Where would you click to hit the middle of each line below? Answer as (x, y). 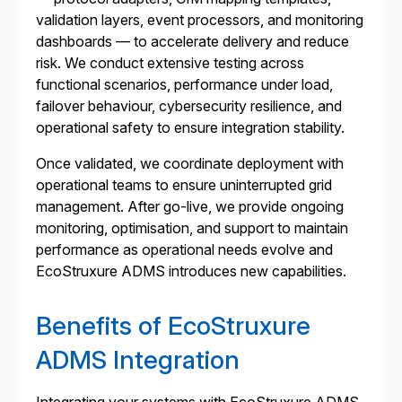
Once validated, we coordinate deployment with (190, 163)
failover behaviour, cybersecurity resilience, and (189, 106)
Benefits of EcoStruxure (173, 326)
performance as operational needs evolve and (184, 249)
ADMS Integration (138, 360)
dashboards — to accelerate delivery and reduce (192, 41)
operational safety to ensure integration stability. (190, 127)
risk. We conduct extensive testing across (170, 63)
